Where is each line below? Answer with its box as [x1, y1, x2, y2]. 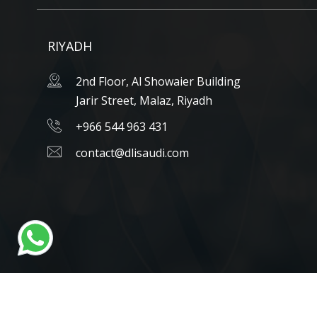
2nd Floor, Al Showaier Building [76, 74, 241, 89]
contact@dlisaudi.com [76, 145, 189, 161]
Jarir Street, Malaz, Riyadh [76, 93, 212, 108]
